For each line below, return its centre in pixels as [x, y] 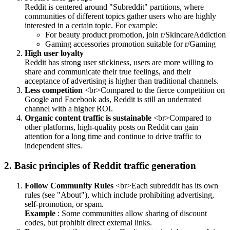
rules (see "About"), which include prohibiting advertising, [119, 195]
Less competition [54, 90]
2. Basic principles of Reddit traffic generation [100, 165]
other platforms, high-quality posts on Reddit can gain [111, 127]
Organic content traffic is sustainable [88, 118]
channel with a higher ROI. [69, 109]
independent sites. [53, 146]
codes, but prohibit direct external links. [88, 222]
